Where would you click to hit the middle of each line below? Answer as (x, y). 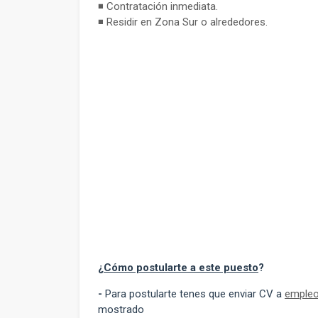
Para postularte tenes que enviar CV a (195, 294)
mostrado (121, 309)
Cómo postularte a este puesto (181, 268)
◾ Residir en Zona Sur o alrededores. (183, 22)
